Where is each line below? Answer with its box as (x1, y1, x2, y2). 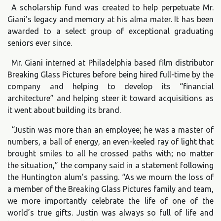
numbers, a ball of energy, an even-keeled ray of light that (7, 137, 214, 146)
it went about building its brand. (7, 105, 121, 114)
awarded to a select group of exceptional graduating (7, 26, 214, 36)
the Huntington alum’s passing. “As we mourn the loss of (7, 172, 214, 182)
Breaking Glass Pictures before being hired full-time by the (7, 70, 214, 79)
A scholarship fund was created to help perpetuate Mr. (11, 2, 214, 12)
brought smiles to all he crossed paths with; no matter (7, 148, 214, 158)
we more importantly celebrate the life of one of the (7, 196, 214, 205)
